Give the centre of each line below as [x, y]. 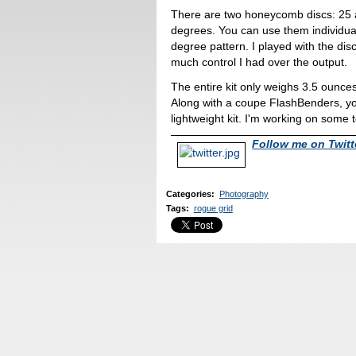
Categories [189, 194]
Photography [244, 194]
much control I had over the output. [259, 62]
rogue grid [213, 208]
